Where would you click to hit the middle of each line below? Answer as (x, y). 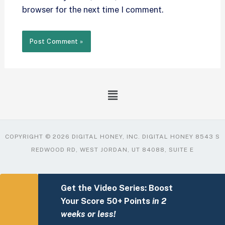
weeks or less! (88, 214)
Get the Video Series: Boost (117, 188)
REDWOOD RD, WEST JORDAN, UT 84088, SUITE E (113, 150)
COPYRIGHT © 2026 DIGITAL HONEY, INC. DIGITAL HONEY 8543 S (113, 137)
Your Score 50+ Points (106, 201)
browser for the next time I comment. (92, 9)
